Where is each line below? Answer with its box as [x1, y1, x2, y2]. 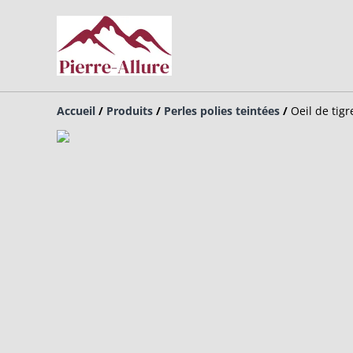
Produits [106, 103, 153, 119]
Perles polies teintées [164, 103, 280, 119]
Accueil [57, 103, 95, 119]
